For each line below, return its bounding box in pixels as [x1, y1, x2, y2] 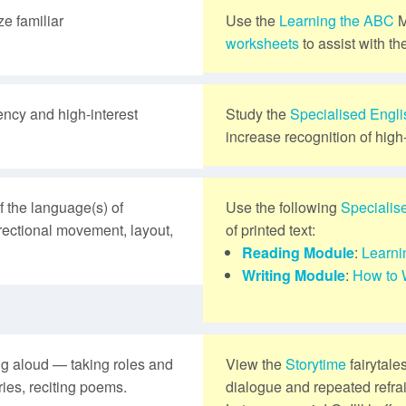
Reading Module [241, 241, 354, 263]
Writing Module [241, 264, 345, 285]
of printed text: [226, 218, 315, 240]
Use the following [226, 196, 341, 217]
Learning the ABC [279, 9, 394, 31]
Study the [226, 102, 290, 124]
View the [226, 353, 285, 374]
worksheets [226, 32, 299, 53]
